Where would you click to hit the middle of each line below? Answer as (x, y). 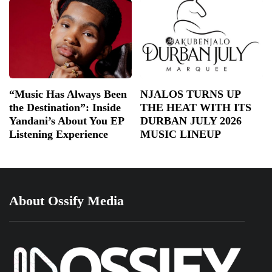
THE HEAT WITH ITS (196, 108)
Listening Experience (59, 134)
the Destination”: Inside (65, 108)
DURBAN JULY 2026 (191, 121)
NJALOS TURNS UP (191, 94)
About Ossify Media (66, 201)
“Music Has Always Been (68, 94)
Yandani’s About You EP (67, 121)
